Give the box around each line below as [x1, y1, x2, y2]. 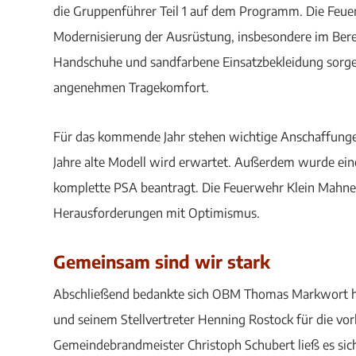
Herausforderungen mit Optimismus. [53, 204, 261, 221]
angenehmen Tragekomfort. [53, 79, 210, 95]
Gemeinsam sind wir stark [53, 250, 271, 273]
